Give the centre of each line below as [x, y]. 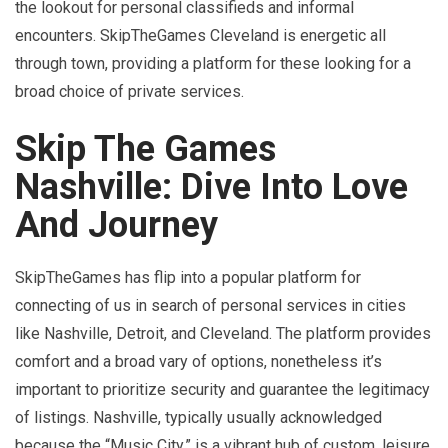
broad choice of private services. [129, 91]
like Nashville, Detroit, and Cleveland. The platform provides [223, 333]
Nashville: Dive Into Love [211, 186]
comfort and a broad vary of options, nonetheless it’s [198, 361]
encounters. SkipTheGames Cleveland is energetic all [200, 35]
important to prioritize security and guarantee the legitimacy [222, 389]
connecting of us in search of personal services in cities [210, 305]
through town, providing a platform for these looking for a [213, 63]
